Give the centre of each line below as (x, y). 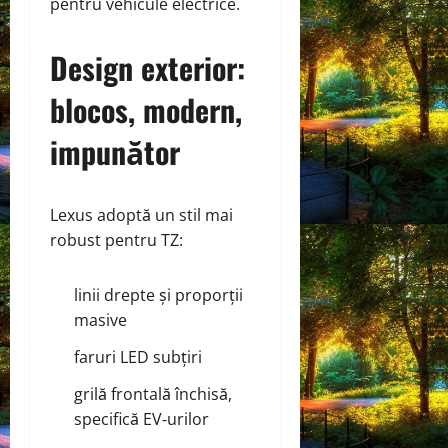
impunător (115, 151)
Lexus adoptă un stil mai (141, 214)
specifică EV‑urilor (141, 418)
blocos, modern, (146, 109)
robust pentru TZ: (116, 239)
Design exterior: (147, 67)
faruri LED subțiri (138, 356)
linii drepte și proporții (158, 294)
